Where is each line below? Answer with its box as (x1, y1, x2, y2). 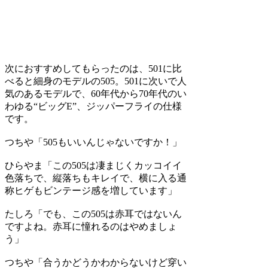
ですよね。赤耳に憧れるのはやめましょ (5, 221, 177, 232)
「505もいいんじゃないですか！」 (33, 137, 182, 148)
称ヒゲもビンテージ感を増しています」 (5, 185, 177, 196)
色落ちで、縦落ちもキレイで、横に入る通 (5, 173, 187, 184)
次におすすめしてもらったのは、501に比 (5, 63, 182, 74)
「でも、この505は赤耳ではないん (33, 209, 182, 220)
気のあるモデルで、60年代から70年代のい (5, 89, 187, 99)
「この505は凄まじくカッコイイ (43, 160, 182, 171)
